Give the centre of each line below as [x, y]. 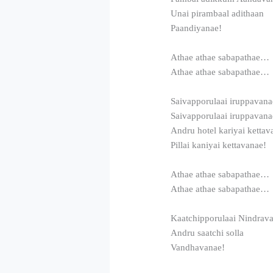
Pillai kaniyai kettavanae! [219, 145]
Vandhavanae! [198, 247]
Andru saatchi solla [207, 232]
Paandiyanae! [197, 28]
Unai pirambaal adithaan [218, 13]
